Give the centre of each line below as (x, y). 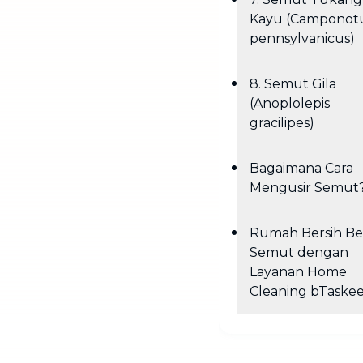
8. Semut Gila (293, 84)
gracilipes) (282, 123)
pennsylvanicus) (302, 38)
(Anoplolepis (290, 103)
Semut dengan (299, 252)
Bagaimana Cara (301, 168)
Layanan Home (298, 272)
